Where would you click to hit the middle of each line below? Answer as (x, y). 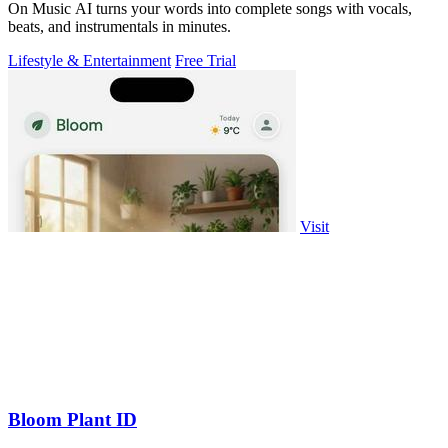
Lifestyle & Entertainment (89, 60)
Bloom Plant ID (72, 419)
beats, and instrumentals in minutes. (119, 26)
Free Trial (205, 60)
